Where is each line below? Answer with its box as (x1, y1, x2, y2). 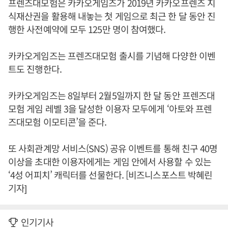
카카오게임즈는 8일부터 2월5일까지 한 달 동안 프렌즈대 (8, 89, 215, 102)
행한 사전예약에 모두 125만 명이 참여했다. (8, 22, 166, 36)
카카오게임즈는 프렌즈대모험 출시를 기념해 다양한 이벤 (8, 49, 215, 63)
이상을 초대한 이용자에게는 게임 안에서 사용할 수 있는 (8, 155, 212, 168)
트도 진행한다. (8, 62, 64, 76)
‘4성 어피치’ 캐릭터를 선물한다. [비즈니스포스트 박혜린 (8, 168, 213, 182)
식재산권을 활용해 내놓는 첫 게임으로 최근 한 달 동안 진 (8, 9, 216, 23)
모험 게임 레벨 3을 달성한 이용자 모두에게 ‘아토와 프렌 (8, 102, 212, 116)
